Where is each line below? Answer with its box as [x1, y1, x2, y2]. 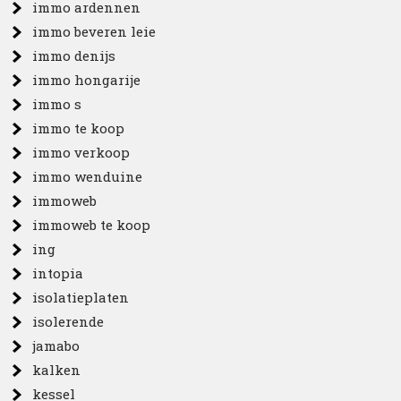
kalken [32, 361, 81, 379]
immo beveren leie [32, 22, 157, 40]
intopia [32, 264, 84, 282]
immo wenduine [32, 167, 143, 185]
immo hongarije [32, 71, 141, 89]
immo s [32, 95, 82, 113]
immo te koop [32, 119, 125, 137]
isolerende [32, 312, 105, 330]
